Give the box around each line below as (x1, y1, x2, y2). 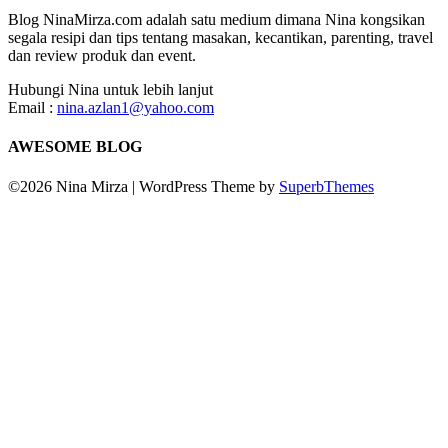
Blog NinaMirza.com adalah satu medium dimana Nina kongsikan (8, 11, 425, 29)
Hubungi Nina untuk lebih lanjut (8, 81, 213, 99)
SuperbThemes (279, 177, 374, 195)
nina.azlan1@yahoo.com (57, 99, 214, 117)
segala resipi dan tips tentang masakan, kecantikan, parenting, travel (8, 29, 433, 47)
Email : (8, 99, 57, 117)
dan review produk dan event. (8, 47, 196, 65)
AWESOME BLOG (8, 138, 142, 156)
